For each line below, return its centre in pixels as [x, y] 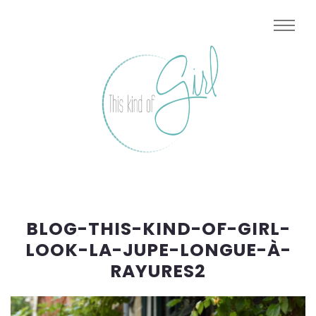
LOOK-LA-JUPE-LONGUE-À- [158, 250]
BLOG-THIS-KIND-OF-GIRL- [158, 229]
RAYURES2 [158, 271]
